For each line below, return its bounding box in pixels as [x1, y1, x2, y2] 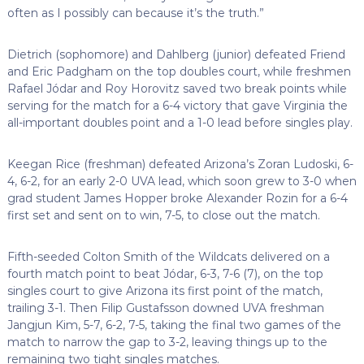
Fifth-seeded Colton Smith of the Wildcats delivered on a [6, 249, 330, 264]
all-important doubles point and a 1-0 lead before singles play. [6, 115, 353, 130]
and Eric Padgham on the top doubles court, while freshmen [6, 63, 351, 79]
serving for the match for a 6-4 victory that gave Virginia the [6, 97, 348, 113]
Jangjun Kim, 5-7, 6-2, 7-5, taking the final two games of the [6, 317, 341, 332]
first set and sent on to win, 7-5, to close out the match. [6, 207, 320, 223]
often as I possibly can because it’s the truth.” [6, 5, 264, 20]
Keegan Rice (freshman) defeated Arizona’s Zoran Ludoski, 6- [6, 156, 353, 171]
